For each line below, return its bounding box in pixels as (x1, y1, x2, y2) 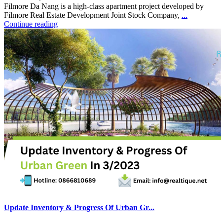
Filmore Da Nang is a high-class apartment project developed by (4, 2, 204, 11)
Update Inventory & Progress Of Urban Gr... (4, 203, 154, 212)
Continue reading (4, 20, 58, 29)
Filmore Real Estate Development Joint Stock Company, (4, 11, 182, 20)
